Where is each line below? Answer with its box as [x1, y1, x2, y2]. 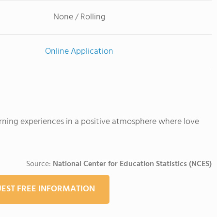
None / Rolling [53, 10, 106, 24]
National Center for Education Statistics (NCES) [53, 158, 212, 170]
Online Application [45, 45, 113, 59]
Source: [26, 158, 53, 170]
